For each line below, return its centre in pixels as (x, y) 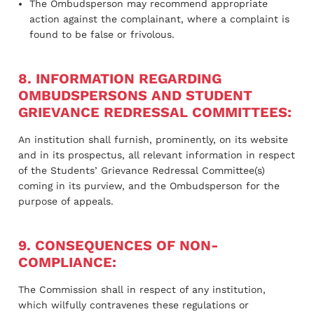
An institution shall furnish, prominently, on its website (153, 139)
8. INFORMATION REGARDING (120, 78)
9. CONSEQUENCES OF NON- (118, 245)
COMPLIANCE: (67, 262)
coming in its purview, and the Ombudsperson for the (149, 185)
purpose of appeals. (66, 201)
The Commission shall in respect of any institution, (142, 289)
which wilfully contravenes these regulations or (134, 305)
